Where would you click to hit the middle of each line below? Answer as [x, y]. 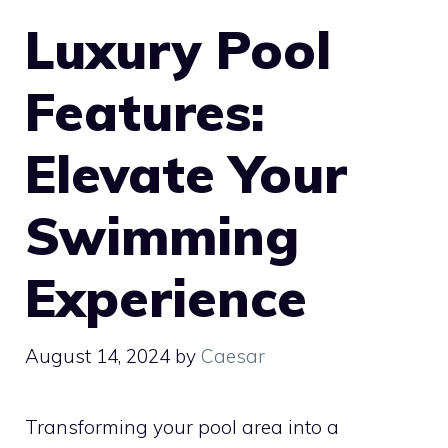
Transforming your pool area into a [182, 426]
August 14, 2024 [97, 355]
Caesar [233, 355]
